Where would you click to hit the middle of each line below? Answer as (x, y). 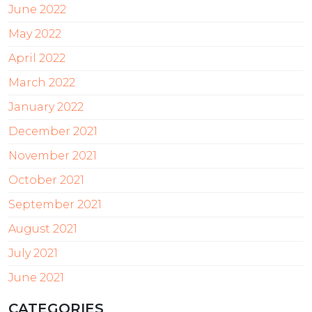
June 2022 (37, 10)
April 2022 (37, 58)
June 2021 (36, 278)
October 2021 (46, 180)
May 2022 (35, 34)
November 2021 (53, 156)
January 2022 (46, 107)
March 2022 (42, 83)
